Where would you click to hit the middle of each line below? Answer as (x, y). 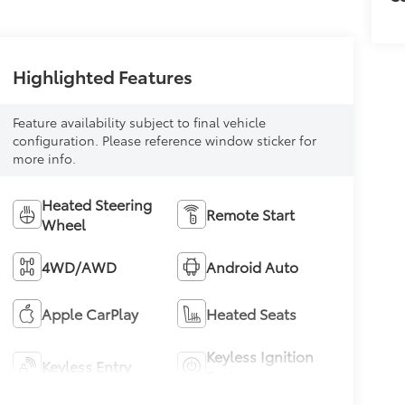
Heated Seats (252, 314)
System (231, 376)
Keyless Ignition (260, 356)
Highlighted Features (102, 76)
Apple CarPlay (89, 314)
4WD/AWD (79, 267)
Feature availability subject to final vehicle (139, 122)
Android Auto (253, 267)
